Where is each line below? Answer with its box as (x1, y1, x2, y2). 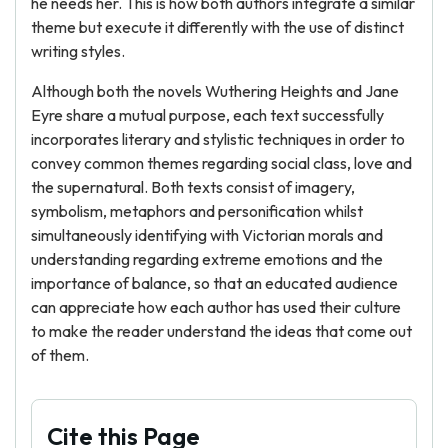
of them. (31, 345, 89, 365)
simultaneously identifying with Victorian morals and (31, 225, 383, 245)
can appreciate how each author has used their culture (31, 297, 401, 317)
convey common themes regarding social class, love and (31, 153, 412, 173)
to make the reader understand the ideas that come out (31, 321, 412, 341)
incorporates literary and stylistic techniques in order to (31, 129, 405, 149)
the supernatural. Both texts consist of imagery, (31, 177, 355, 197)
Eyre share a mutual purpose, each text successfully (31, 105, 384, 125)
